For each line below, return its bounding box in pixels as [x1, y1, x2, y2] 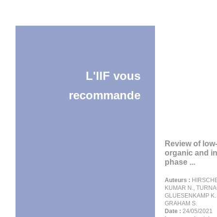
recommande [69, 89, 140, 102]
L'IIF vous [86, 69, 140, 82]
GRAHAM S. [165, 200, 197, 207]
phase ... [165, 158, 195, 166]
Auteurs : [165, 177, 190, 184]
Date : [165, 208, 181, 215]
